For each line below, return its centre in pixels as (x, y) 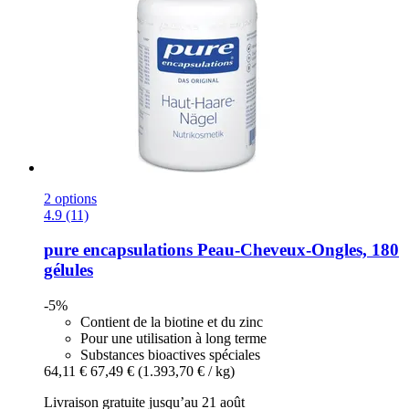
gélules (68, 270)
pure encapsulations (118, 250)
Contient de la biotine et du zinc (172, 322)
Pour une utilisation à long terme (173, 339)
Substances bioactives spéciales (170, 355)
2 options (70, 198)
